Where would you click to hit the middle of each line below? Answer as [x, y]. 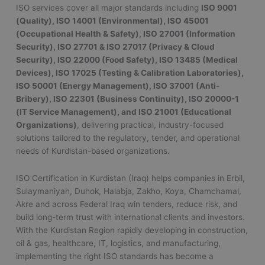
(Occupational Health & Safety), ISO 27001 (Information [126, 34]
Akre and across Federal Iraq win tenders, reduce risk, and [127, 204]
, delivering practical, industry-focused [151, 125]
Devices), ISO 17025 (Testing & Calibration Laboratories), [130, 73]
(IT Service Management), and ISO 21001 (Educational [124, 112]
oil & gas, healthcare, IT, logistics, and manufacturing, [119, 243]
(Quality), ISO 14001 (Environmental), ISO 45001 [113, 21]
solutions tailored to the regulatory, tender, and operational [128, 138]
